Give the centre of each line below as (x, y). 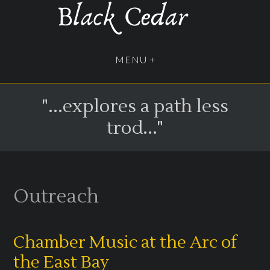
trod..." (135, 128)
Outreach (56, 196)
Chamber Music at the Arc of (125, 242)
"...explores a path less (135, 106)
